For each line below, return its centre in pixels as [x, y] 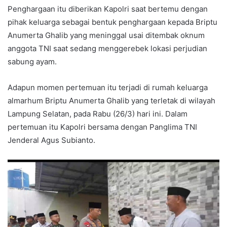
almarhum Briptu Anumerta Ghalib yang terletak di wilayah [111, 101]
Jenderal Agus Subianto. [51, 140]
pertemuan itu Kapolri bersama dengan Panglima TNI [102, 127]
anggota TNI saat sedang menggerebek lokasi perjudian [107, 49]
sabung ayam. [32, 62]
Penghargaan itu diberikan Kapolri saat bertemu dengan [108, 9]
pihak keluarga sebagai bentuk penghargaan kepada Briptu [112, 22]
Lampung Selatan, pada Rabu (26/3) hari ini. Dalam [98, 114]
